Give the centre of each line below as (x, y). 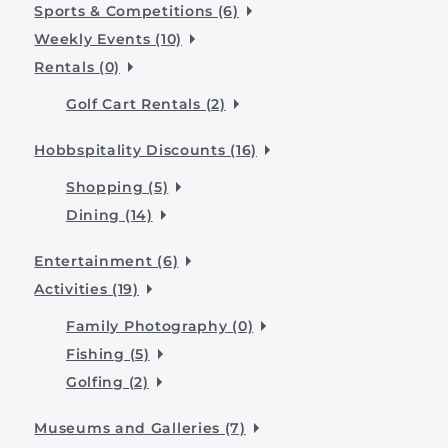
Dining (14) (109, 214)
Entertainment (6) (106, 260)
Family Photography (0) (159, 325)
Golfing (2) (107, 381)
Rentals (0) (77, 66)
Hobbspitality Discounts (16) (145, 149)
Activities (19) (86, 288)
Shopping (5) (117, 186)
